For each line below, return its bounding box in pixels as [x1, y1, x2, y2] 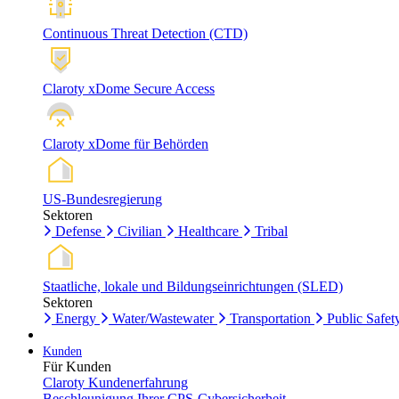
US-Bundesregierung [43, 191, 162, 207]
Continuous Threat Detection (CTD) [43, 25, 248, 41]
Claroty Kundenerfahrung [43, 374, 188, 390]
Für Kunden [43, 358, 111, 374]
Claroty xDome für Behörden [43, 135, 208, 151]
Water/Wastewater [112, 310, 214, 326]
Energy [55, 310, 96, 326]
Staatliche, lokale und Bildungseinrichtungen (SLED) [43, 278, 343, 294]
